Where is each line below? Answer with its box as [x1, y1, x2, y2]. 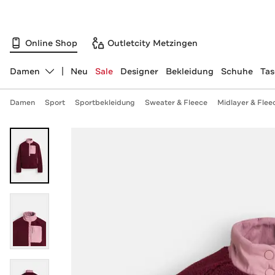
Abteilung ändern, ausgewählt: [9, 71, 140, 82]
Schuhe [220, 66, 253, 77]
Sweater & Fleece [144, 98, 207, 107]
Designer [120, 66, 158, 77]
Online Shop [25, 37, 77, 48]
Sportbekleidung [74, 98, 135, 107]
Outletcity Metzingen [107, 37, 198, 48]
